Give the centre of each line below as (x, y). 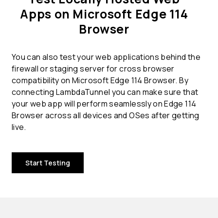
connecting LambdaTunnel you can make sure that (105, 92)
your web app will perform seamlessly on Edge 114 (104, 104)
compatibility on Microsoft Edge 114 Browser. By (100, 81)
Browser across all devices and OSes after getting (106, 116)
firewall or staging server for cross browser (93, 69)
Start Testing (48, 163)
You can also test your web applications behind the (106, 57)
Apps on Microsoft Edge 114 (104, 14)
